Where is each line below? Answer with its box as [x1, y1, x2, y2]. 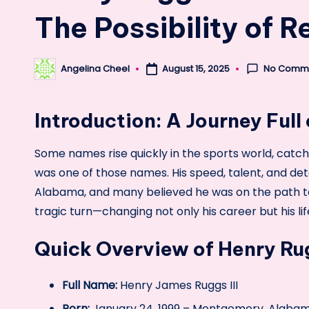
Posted [34, 66, 66, 80]
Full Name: [62, 277, 117, 293]
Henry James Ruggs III [117, 277, 238, 293]
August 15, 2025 [161, 62, 230, 76]
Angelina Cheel [61, 62, 130, 76]
